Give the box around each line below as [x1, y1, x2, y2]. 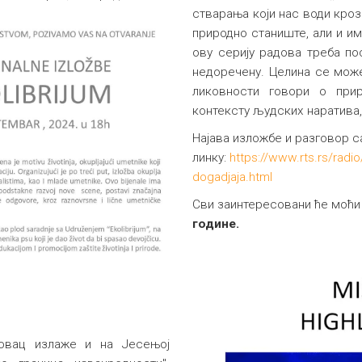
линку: [192, 149, 230, 165]
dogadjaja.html [192, 169, 273, 184]
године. [192, 216, 240, 231]
